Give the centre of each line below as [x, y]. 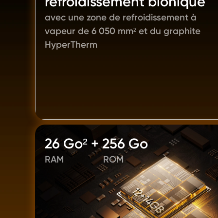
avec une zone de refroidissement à [121, 17]
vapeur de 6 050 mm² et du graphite [123, 31]
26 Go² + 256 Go [96, 144]
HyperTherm [71, 45]
